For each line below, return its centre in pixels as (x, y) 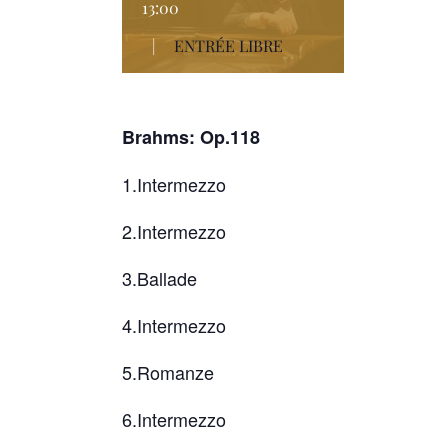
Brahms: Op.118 (191, 137)
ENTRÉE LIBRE (228, 45)
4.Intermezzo (174, 325)
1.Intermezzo (174, 184)
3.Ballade (159, 278)
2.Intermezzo (174, 231)
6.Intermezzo (174, 419)
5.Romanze (168, 372)
